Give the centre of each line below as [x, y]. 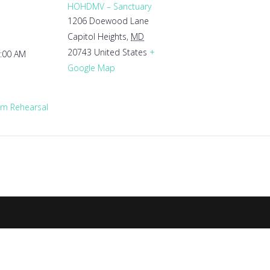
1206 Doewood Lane [108, 21]
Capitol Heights [97, 36]
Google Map [91, 68]
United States [121, 52]
